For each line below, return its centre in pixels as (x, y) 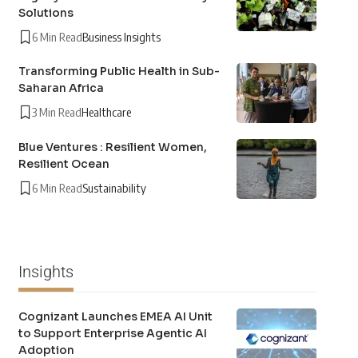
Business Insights (121, 37)
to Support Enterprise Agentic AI (112, 334)
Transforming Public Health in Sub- (119, 72)
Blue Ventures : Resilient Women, (112, 147)
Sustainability (114, 188)
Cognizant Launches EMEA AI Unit (115, 317)
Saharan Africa (61, 88)
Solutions (46, 13)
